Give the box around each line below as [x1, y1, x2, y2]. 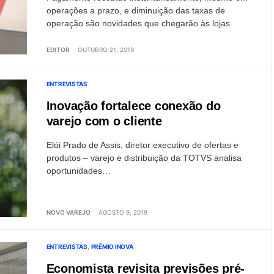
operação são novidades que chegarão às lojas [46, 18, 230, 28]
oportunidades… [46, 166, 111, 176]
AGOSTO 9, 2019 [98, 209, 147, 216]
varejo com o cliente [46, 114, 162, 128]
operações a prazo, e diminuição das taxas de [46, 6, 225, 15]
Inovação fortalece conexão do [46, 99, 221, 113]
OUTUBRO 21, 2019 [77, 46, 134, 53]
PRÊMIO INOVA [91, 243, 133, 250]
